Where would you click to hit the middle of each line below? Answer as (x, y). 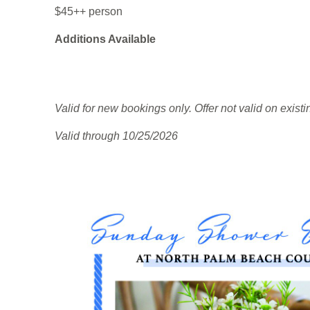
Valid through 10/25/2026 (116, 136)
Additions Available (105, 39)
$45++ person (89, 11)
